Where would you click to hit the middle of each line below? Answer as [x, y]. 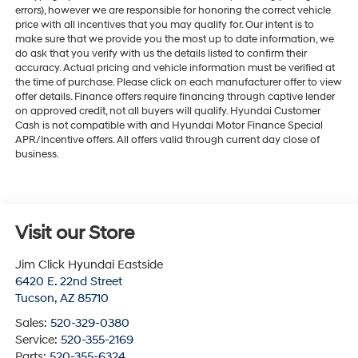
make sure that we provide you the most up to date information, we [174, 40]
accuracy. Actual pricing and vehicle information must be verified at [175, 68]
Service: [38, 340]
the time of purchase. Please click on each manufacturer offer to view [178, 83]
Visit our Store [74, 234]
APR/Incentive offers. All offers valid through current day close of [167, 140]
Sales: [32, 324]
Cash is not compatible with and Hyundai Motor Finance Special [169, 126]
